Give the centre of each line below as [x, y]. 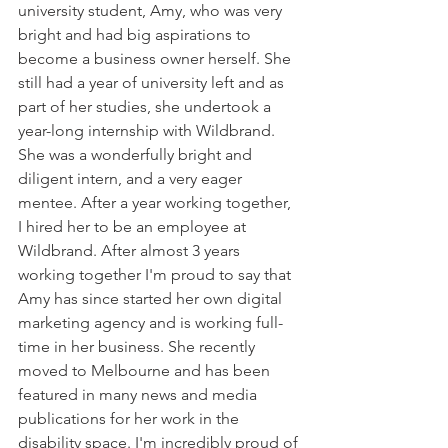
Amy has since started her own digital [152, 298]
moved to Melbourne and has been [146, 370]
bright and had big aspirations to [136, 34]
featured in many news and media [139, 394]
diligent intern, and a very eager [132, 178]
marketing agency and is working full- [150, 322]
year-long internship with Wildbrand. [148, 130]
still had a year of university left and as [153, 82]
